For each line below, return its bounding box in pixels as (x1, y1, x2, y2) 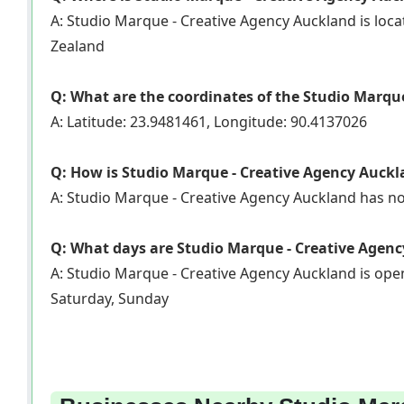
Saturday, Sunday (50, 289, 169, 309)
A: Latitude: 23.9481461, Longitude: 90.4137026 (50, 112, 367, 133)
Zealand (50, 36, 105, 57)
